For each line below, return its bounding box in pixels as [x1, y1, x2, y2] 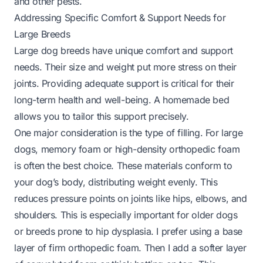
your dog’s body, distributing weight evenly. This [14, 176, 218, 188]
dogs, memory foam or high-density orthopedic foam [14, 143, 240, 155]
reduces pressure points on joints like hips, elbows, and [14, 192, 247, 204]
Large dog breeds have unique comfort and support [14, 44, 233, 56]
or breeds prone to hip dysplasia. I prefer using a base [14, 225, 243, 237]
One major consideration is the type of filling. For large [14, 126, 243, 139]
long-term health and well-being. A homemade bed [14, 93, 230, 106]
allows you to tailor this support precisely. [14, 110, 189, 122]
